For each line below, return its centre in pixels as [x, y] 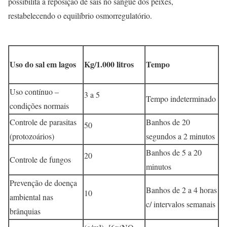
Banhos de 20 [168, 122]
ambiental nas [31, 197]
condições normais [39, 106]
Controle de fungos [40, 160]
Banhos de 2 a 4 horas [181, 190]
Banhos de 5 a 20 [174, 153]
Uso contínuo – [34, 92]
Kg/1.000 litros [109, 64]
